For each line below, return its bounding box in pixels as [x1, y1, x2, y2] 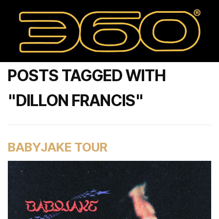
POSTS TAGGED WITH [8, 66, 166, 85]
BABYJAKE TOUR [8, 139, 108, 154]
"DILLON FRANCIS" [8, 91, 144, 110]
